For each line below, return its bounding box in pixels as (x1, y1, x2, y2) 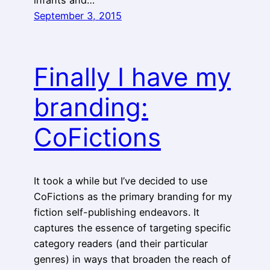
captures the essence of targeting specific (34, 222, 231, 234)
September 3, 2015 (34, 9, 122, 22)
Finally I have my (34, 61, 231, 92)
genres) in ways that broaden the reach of (34, 253, 231, 266)
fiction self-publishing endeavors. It (34, 206, 199, 219)
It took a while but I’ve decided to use (34, 175, 207, 187)
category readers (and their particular (34, 237, 208, 250)
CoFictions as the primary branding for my (34, 190, 232, 203)
